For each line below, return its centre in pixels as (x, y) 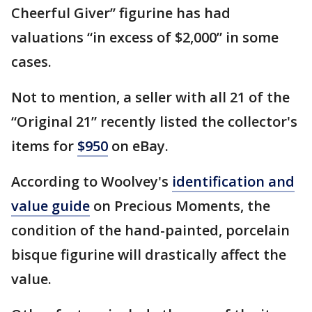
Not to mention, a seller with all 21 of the (150, 97)
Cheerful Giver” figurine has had (121, 13)
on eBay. (138, 146)
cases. (31, 62)
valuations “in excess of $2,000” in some (145, 37)
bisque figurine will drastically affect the (149, 255)
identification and (233, 181)
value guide (50, 206)
